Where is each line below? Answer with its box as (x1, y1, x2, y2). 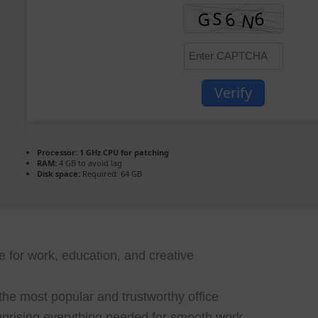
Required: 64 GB (80, 168, 143, 179)
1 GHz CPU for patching (77, 146, 170, 158)
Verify (214, 82, 253, 102)
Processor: (37, 146, 78, 158)
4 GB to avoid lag (57, 157, 123, 168)
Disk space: (37, 168, 81, 179)
